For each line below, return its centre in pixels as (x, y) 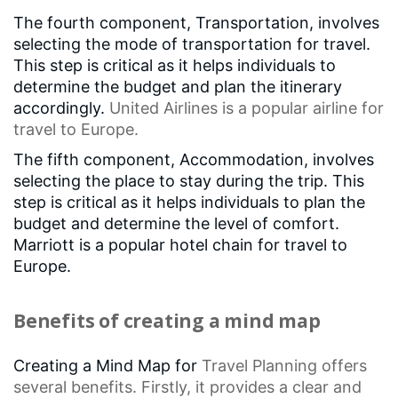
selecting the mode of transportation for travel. (192, 44)
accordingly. (61, 107)
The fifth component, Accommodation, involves (194, 159)
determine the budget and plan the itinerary (178, 86)
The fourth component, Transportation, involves (196, 22)
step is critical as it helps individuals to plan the (189, 202)
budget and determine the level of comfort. (176, 223)
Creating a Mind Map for (107, 365)
